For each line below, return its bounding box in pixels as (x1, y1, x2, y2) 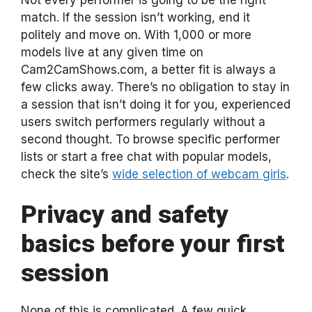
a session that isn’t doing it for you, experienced (21, 97, 290, 111)
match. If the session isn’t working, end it (21, 10, 250, 24)
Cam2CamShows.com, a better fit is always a (21, 62, 276, 77)
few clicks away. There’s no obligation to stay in (21, 79, 290, 94)
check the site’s (21, 166, 112, 181)
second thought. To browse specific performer (21, 132, 280, 146)
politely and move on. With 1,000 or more (21, 27, 251, 42)
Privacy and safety (21, 201, 228, 229)
